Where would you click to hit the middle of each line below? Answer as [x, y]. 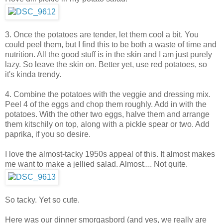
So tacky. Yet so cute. [42, 200]
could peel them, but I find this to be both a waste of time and [111, 44]
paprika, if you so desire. [48, 134]
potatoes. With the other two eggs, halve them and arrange [107, 114]
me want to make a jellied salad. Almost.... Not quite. [96, 164]
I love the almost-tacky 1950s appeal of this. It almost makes [110, 154]
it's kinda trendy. [33, 74]
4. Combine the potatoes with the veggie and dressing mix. [108, 94]
